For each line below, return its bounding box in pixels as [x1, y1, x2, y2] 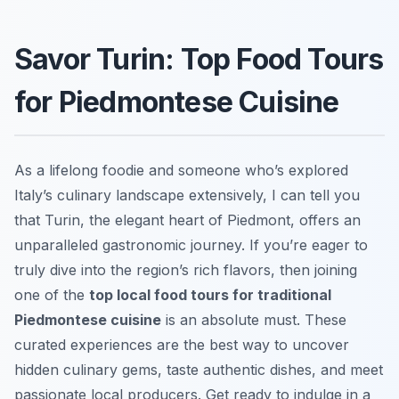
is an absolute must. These [161, 310, 346, 329]
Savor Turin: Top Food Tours [14, 41, 384, 77]
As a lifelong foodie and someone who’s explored [14, 160, 348, 179]
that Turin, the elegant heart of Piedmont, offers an [14, 210, 361, 229]
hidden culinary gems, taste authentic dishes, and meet [14, 360, 383, 379]
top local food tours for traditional [89, 285, 331, 304]
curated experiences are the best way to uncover [14, 335, 349, 354]
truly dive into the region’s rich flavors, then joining [14, 260, 357, 279]
